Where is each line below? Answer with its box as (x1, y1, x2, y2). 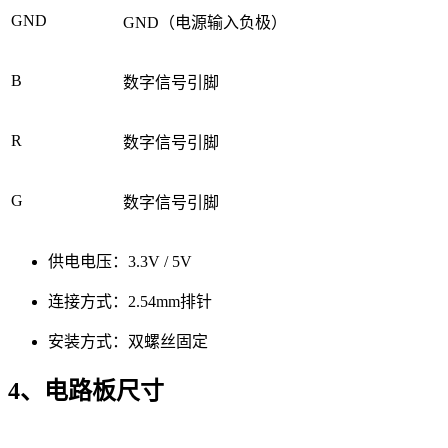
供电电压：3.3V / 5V (48, 252, 192, 270)
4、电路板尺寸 (8, 378, 164, 405)
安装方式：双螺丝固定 (48, 332, 208, 350)
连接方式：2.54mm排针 (48, 292, 212, 310)
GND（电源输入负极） (123, 13, 287, 31)
